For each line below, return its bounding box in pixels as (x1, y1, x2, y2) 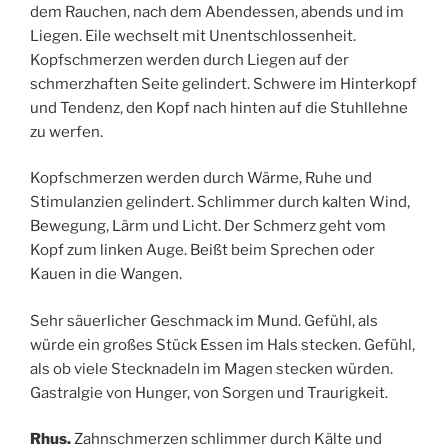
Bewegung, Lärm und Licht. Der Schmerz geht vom (30, 217, 386, 236)
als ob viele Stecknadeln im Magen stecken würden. (30, 359, 393, 378)
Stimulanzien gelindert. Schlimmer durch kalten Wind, (30, 193, 410, 212)
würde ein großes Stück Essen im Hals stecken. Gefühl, (30, 335, 415, 354)
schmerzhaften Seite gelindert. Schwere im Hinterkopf (30, 74, 417, 93)
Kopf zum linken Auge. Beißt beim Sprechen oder (30, 241, 375, 260)
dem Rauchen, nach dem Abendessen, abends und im (30, 2, 404, 21)
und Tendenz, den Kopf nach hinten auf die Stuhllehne (30, 98, 408, 117)
